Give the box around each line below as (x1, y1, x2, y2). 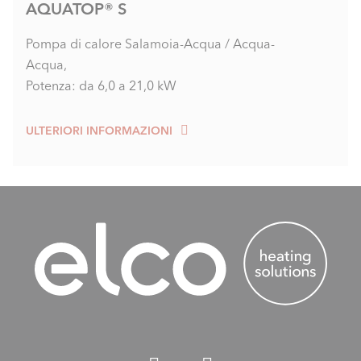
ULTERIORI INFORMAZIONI (26, 122, 172, 138)
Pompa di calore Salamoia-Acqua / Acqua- (26, 35, 275, 52)
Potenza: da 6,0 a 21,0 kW (26, 77, 176, 93)
